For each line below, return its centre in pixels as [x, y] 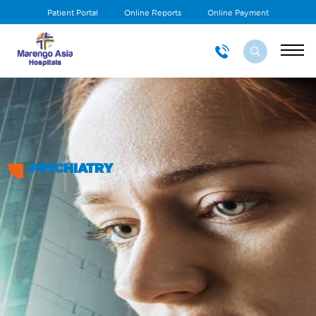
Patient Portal [73, 13]
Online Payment [238, 13]
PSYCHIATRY [71, 168]
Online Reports [153, 13]
